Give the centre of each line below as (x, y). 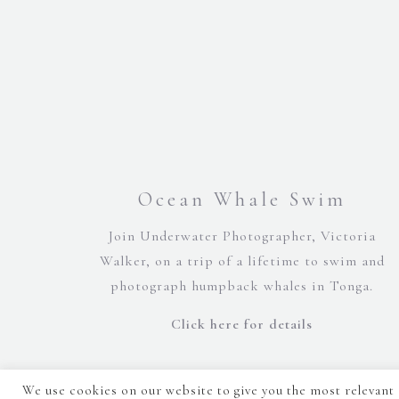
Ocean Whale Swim (242, 199)
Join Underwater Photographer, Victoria (242, 236)
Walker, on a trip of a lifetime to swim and (242, 261)
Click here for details (242, 324)
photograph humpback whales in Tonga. (242, 286)
